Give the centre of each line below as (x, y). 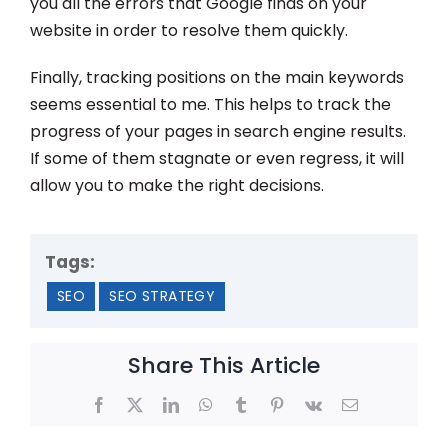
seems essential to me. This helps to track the (210, 104)
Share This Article (224, 365)
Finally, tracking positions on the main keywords (217, 77)
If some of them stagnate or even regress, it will (217, 158)
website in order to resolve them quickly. (191, 30)
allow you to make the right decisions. (177, 185)
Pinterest (310, 403)
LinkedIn (206, 403)
